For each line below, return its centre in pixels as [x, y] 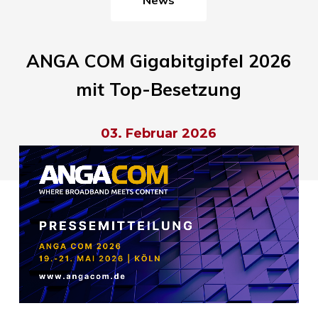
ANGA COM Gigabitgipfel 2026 [159, 60]
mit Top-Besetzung [159, 89]
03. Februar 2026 [159, 133]
